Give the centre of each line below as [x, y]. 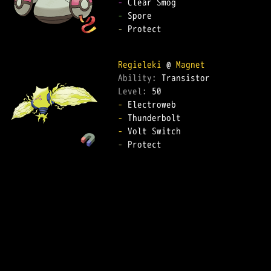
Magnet [191, 64]
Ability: [140, 78]
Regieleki [140, 64]
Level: [135, 91]
